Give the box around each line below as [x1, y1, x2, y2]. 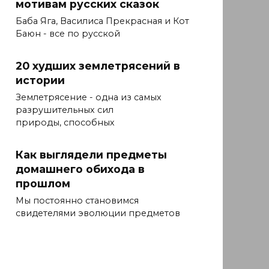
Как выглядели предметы [16, 148, 167, 161]
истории [16, 73, 65, 86]
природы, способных [16, 117, 115, 128]
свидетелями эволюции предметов [16, 208, 180, 219]
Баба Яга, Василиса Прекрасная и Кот [16, 16, 189, 27]
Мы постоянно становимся [16, 195, 139, 207]
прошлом [16, 177, 70, 190]
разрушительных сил [16, 104, 113, 116]
